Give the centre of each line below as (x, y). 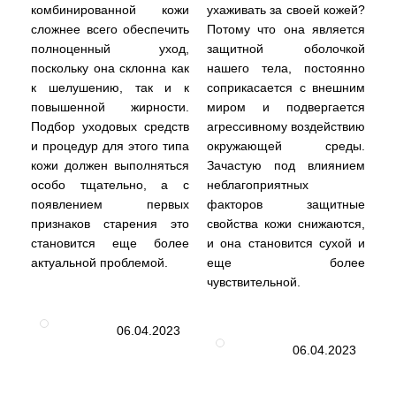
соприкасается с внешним (286, 87)
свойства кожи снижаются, (286, 223)
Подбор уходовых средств (110, 126)
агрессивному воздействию (286, 126)
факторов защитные (286, 204)
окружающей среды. (286, 145)
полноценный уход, (110, 48)
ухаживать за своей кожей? (286, 9)
